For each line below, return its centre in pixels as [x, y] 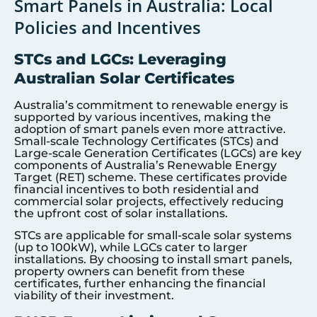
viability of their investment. [94, 296]
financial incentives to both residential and [137, 189]
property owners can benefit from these [129, 272]
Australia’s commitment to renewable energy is [151, 105]
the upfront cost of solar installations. [121, 213]
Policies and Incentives [108, 27]
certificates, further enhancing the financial [140, 284]
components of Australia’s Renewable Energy [145, 165]
